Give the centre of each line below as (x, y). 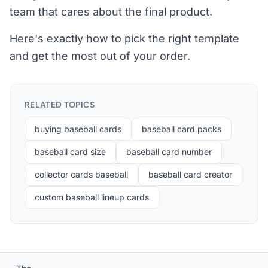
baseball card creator (190, 174)
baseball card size (70, 152)
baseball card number (169, 152)
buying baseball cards (78, 129)
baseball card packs (182, 129)
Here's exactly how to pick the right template (124, 39)
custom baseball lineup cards (92, 197)
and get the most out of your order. (100, 56)
